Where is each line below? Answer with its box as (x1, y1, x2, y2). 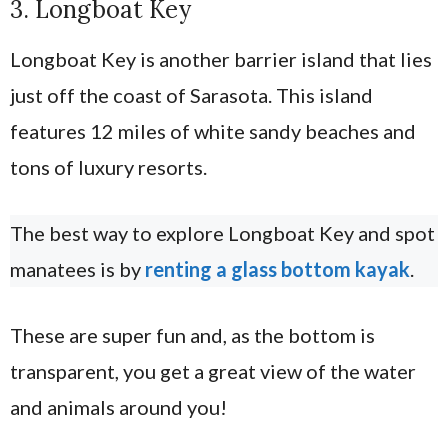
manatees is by (10, 257, 145, 282)
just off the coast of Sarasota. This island (10, 83, 373, 108)
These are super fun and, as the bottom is (10, 323, 375, 348)
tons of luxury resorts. (10, 155, 207, 180)
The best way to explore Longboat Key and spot (10, 221, 435, 246)
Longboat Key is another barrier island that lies (10, 47, 432, 72)
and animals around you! (10, 395, 227, 420)
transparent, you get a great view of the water (10, 359, 416, 384)
